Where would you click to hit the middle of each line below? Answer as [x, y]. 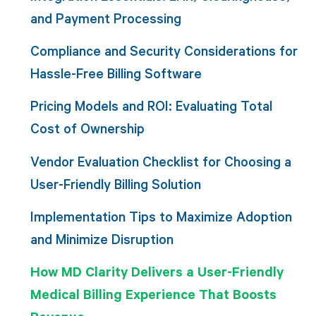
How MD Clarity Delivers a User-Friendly [157, 272]
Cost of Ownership [87, 128]
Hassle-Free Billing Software [116, 73]
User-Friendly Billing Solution [115, 183]
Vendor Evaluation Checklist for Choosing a [160, 161]
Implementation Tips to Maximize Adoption [161, 216]
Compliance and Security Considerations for [164, 50]
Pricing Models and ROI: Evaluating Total [151, 106]
